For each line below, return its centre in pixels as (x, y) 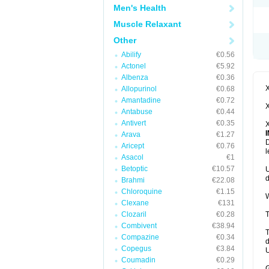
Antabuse (137, 112)
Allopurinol (139, 89)
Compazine (140, 237)
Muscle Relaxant (147, 24)
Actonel (134, 66)
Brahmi (133, 180)
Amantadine (141, 100)
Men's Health (140, 8)
